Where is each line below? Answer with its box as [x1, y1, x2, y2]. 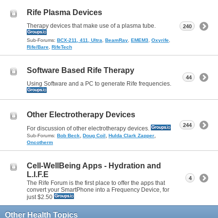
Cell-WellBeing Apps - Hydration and [27, 161, 161, 170]
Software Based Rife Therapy [27, 66, 134, 74]
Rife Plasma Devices [27, 8, 102, 17]
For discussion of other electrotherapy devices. [27, 125, 151, 132]
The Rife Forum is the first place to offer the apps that [27, 179, 165, 186]
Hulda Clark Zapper [109, 132, 154, 138]
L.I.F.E [27, 170, 49, 179]
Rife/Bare [27, 44, 49, 50]
